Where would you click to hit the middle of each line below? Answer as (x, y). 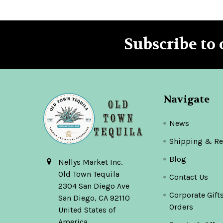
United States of (87, 210)
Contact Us (189, 177)
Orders (181, 207)
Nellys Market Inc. (90, 162)
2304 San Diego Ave (94, 186)
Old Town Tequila (89, 174)
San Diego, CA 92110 (94, 198)
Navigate (187, 99)
